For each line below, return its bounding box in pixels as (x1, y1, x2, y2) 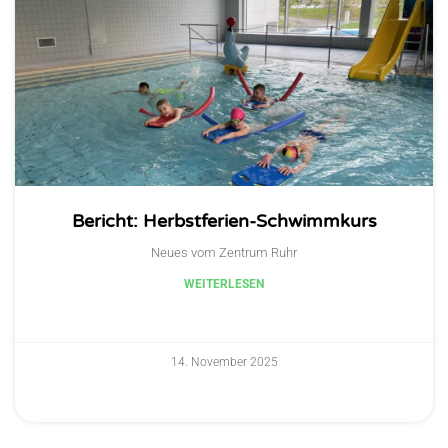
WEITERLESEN (184, 277, 264, 292)
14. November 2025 (170, 355, 278, 370)
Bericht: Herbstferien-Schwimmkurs (71, 210, 377, 233)
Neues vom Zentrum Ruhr (151, 245, 297, 261)
